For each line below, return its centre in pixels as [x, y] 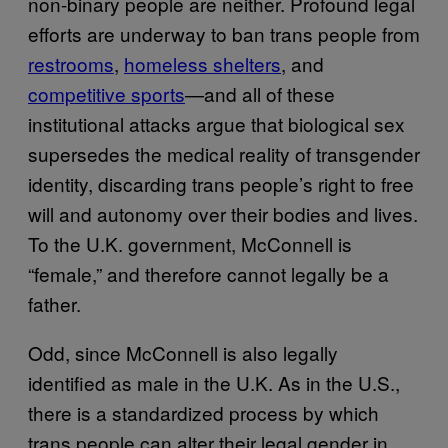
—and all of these [260, 93]
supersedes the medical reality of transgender [224, 153]
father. [54, 303]
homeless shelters [202, 63]
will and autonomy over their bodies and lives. [223, 213]
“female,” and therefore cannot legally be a [208, 273]
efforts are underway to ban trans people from [224, 33]
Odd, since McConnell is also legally [183, 352]
